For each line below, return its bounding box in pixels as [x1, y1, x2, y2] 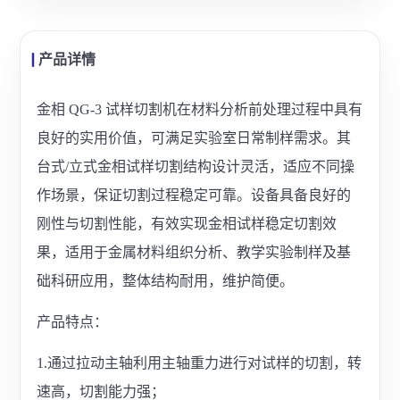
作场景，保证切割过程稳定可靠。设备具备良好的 [37, 187, 352, 203]
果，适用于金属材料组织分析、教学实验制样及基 [37, 244, 352, 260]
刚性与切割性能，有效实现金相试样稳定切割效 [37, 215, 337, 231]
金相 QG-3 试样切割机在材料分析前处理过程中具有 [37, 101, 363, 117]
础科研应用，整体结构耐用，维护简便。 [37, 272, 295, 288]
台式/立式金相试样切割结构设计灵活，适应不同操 [37, 158, 355, 174]
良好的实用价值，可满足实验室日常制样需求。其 [37, 129, 352, 146]
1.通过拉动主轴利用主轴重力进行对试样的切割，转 [37, 354, 362, 371]
